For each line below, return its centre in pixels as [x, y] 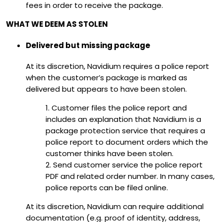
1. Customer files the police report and [116, 108]
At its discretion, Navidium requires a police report [117, 66]
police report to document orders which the [127, 142]
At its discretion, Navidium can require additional [115, 207]
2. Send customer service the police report [124, 165]
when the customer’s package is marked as [107, 78]
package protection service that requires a [125, 131]
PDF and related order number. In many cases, [130, 176]
